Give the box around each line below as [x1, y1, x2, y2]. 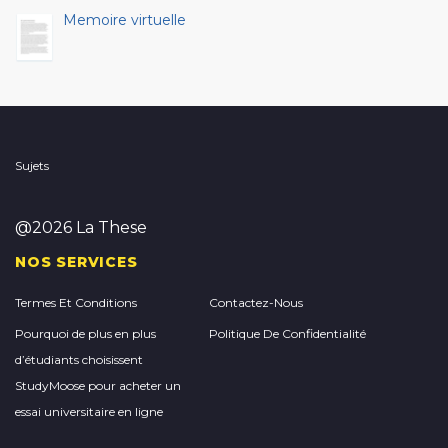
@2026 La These [15, 218, 147, 237]
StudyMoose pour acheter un [15, 378, 181, 393]
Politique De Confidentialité [209, 326, 366, 341]
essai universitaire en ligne [15, 404, 163, 419]
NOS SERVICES [15, 253, 138, 271]
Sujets [15, 158, 49, 173]
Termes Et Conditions [15, 295, 137, 310]
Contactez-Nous [209, 295, 303, 310]
